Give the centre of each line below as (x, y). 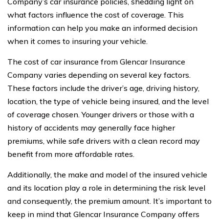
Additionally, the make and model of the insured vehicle (107, 175)
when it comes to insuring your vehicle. (77, 41)
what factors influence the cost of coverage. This (96, 15)
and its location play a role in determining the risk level (106, 188)
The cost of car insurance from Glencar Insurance (96, 62)
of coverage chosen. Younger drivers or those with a (101, 114)
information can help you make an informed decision (102, 28)
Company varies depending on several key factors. (99, 75)
